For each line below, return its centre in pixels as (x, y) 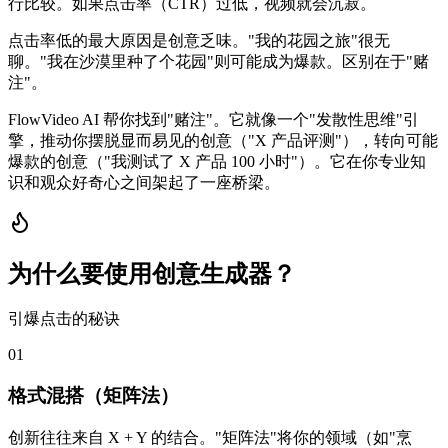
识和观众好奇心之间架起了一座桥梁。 (144, 182)
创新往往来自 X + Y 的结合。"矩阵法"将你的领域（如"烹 (210, 437)
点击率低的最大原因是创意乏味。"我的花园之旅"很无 (199, 40)
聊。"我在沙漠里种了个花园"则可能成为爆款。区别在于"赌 (218, 61)
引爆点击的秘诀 (64, 319)
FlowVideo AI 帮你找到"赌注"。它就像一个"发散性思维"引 (213, 119)
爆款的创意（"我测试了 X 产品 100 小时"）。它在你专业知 (217, 161)
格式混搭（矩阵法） (93, 396)
